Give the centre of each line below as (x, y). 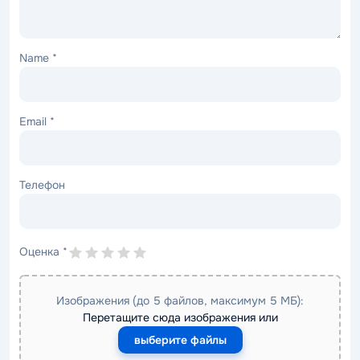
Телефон (42, 185)
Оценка (41, 252)
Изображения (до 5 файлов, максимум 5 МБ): (180, 301)
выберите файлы (180, 340)
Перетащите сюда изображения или (180, 318)
